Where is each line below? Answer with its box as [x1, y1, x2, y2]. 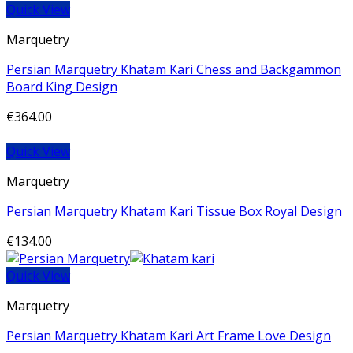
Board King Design [6, 78, 117, 96]
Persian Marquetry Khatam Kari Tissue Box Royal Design [6, 203, 342, 221]
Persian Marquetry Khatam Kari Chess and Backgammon [6, 61, 341, 79]
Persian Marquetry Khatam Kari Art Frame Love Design [6, 327, 331, 345]
